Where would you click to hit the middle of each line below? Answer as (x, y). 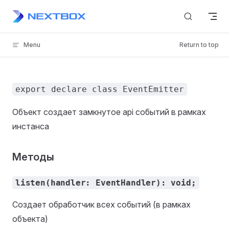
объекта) (30, 219)
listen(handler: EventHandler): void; (106, 183)
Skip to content (36, 14)
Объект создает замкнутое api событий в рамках (109, 112)
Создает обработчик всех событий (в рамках (101, 204)
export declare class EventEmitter (100, 89)
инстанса (31, 126)
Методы (33, 157)
